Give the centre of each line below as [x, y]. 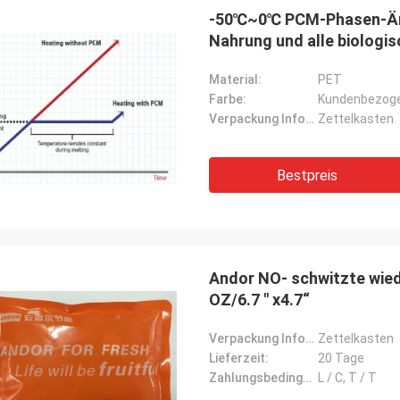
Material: [235, 79]
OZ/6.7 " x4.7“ [259, 300]
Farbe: [228, 99]
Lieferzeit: [239, 358]
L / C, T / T [347, 378]
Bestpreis [307, 175]
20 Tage [341, 358]
